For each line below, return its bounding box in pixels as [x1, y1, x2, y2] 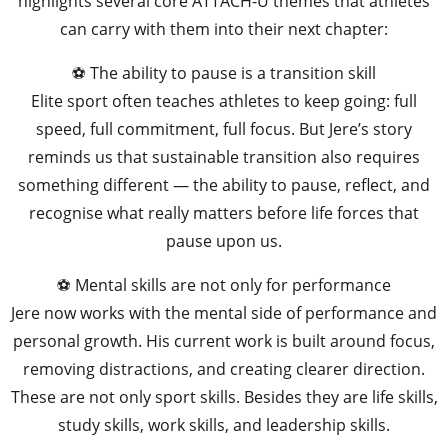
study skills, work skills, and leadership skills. [58, 414, 390, 437]
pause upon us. [166, 230, 282, 253]
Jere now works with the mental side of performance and [11, 302, 437, 325]
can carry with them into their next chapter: [60, 18, 388, 41]
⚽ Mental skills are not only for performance [57, 274, 391, 297]
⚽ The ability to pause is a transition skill [72, 62, 376, 85]
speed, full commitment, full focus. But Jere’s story [36, 118, 412, 141]
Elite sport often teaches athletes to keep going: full [31, 90, 417, 113]
